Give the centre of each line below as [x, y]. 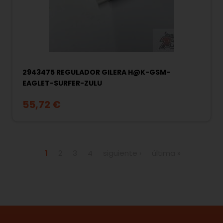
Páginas [38, 137]
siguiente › [122, 153]
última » [166, 153]
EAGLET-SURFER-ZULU [62, 83]
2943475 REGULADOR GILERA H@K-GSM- [96, 72]
